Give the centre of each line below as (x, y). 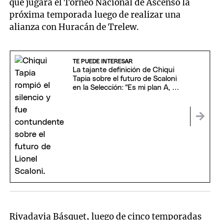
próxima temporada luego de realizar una (95, 14)
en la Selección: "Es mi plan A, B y (127, 88)
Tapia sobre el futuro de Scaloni (124, 79)
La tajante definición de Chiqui (123, 70)
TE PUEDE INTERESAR (102, 62)
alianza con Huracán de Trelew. (74, 27)
